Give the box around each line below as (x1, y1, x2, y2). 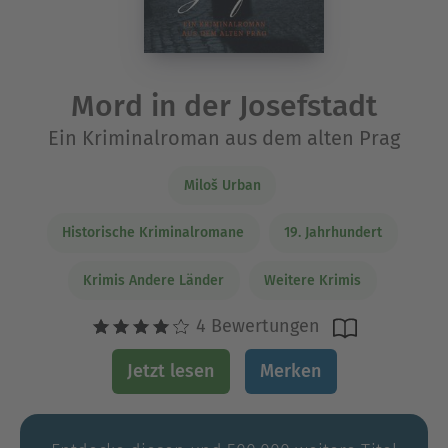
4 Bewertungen (191, 315, 320, 338)
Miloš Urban (183, 176, 261, 194)
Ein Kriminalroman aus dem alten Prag (48, 125, 400, 150)
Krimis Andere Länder (83, 271, 224, 289)
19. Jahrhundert (284, 224, 382, 242)
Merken (260, 360, 321, 383)
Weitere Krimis (264, 271, 361, 289)
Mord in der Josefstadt (71, 87, 377, 124)
